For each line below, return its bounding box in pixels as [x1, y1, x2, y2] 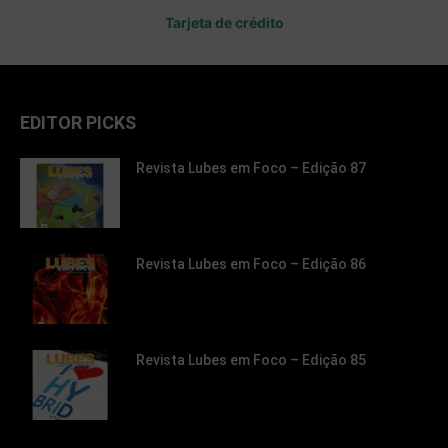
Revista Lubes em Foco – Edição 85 [136, 352, 366, 368]
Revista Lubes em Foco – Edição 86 [136, 256, 366, 272]
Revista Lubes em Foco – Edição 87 [136, 160, 366, 176]
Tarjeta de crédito [164, 14, 284, 31]
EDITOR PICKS [20, 112, 136, 133]
